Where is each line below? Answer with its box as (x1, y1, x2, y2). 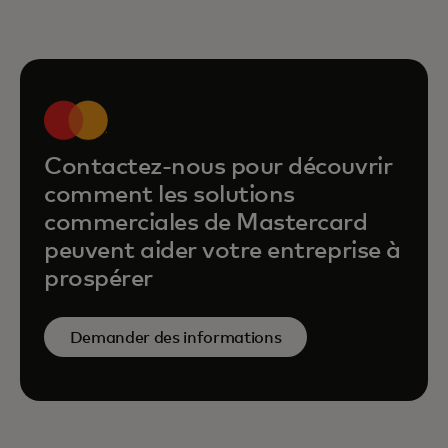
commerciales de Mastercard (44, 211, 368, 236)
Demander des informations (69, 329, 282, 346)
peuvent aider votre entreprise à (44, 239, 401, 264)
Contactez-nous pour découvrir (44, 155, 393, 180)
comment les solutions (44, 183, 295, 208)
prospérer (44, 267, 153, 292)
